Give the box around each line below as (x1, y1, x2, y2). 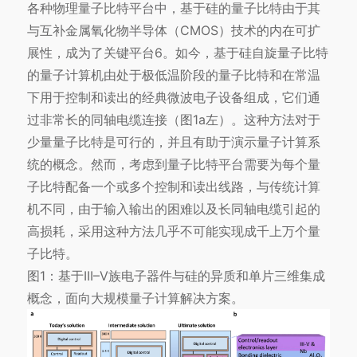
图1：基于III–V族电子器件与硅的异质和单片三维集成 (26, 267, 325, 284)
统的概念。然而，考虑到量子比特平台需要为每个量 (26, 155, 320, 172)
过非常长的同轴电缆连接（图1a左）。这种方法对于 (26, 111, 320, 127)
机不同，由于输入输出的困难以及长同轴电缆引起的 (26, 200, 320, 217)
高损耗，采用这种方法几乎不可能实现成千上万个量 (26, 222, 320, 239)
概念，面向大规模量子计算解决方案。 (26, 289, 244, 306)
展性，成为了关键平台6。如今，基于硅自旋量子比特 (26, 44, 328, 61)
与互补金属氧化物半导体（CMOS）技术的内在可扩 (26, 22, 320, 38)
